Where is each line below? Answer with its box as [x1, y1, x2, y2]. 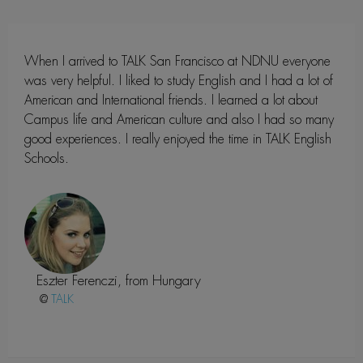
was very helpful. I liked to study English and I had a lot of [24, 71, 333, 89]
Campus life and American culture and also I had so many [24, 110, 334, 128]
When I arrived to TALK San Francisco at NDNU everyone [24, 52, 331, 70]
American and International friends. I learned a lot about [24, 91, 318, 109]
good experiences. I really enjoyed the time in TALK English [24, 130, 331, 147]
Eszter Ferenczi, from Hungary [36, 271, 201, 289]
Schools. [24, 149, 69, 167]
